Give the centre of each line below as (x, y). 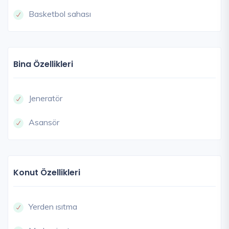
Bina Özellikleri (43, 64)
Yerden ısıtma (53, 206)
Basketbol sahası (60, 14)
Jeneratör (45, 98)
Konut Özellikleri (47, 172)
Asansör (44, 122)
